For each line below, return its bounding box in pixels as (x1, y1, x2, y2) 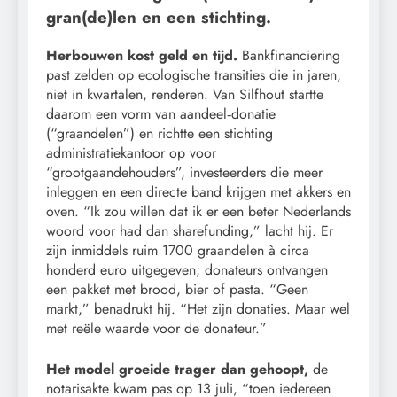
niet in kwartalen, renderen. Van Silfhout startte (46, 84, 323, 105)
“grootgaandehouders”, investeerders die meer (46, 162, 323, 183)
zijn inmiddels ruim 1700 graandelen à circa (46, 240, 309, 261)
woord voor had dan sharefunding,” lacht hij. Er (46, 221, 333, 242)
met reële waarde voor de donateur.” (46, 318, 267, 339)
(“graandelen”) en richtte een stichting (46, 123, 273, 144)
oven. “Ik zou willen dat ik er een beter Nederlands (46, 201, 351, 222)
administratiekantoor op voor (46, 143, 216, 164)
